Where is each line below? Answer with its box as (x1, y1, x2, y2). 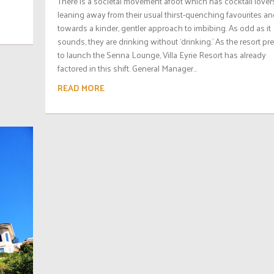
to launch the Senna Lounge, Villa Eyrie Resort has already (57, 46, 266, 62)
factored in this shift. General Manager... (57, 60, 197, 76)
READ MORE (57, 80, 105, 95)
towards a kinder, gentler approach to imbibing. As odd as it (57, 20, 271, 35)
